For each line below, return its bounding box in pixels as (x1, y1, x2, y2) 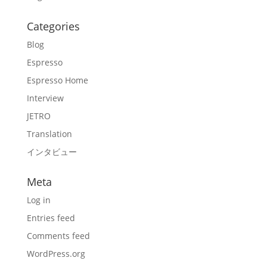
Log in (26, 194, 51, 206)
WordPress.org (26, 248, 85, 259)
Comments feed (26, 230, 90, 241)
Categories (26, 19, 80, 33)
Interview (26, 92, 64, 104)
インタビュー (26, 146, 77, 157)
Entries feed (26, 212, 75, 223)
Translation (26, 128, 72, 139)
